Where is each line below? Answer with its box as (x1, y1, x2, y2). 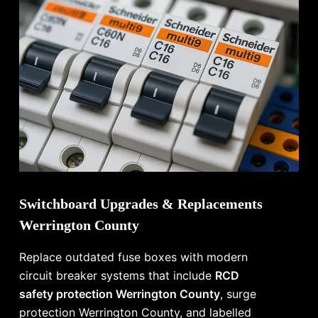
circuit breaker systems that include (19, 268, 216, 283)
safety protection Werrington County (19, 287, 221, 302)
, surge (220, 287, 257, 302)
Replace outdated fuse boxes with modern (19, 250, 248, 265)
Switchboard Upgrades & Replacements (19, 196, 263, 212)
